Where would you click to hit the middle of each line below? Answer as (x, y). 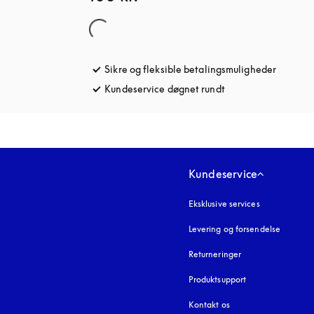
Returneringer (215, 254)
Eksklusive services (224, 204)
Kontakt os (209, 305)
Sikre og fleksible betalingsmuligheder (191, 69)
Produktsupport (217, 279)
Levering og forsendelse (234, 229)
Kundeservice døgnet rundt (165, 89)
